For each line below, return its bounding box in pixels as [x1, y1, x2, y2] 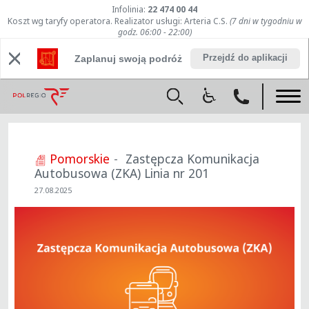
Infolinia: [112, 3, 148, 16]
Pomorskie [50, 150, 110, 168]
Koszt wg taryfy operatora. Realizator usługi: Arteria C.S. [7, 15, 230, 28]
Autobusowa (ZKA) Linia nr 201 [34, 165, 209, 182]
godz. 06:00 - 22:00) [117, 26, 192, 39]
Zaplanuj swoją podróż [74, 53, 182, 65]
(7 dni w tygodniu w [229, 15, 302, 28]
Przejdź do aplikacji [203, 52, 288, 63]
